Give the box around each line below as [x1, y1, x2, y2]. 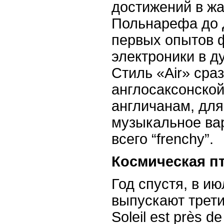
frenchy [156, 130, 204, 147]
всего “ [111, 130, 156, 147]
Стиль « [111, 64, 164, 81]
